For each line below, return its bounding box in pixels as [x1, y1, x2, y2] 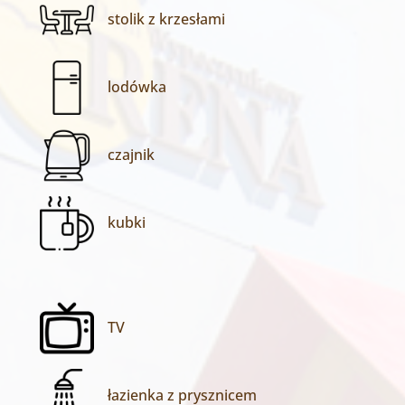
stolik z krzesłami [108, 9, 225, 29]
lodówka [108, 77, 166, 97]
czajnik [108, 145, 155, 165]
